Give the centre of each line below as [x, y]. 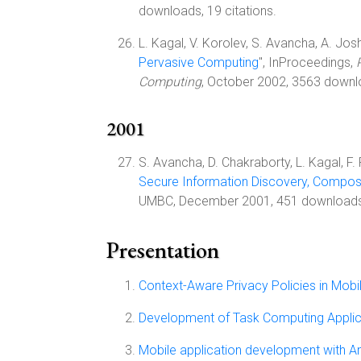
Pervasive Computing [199, 62]
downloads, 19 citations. [207, 11]
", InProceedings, [307, 62]
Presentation [163, 250]
